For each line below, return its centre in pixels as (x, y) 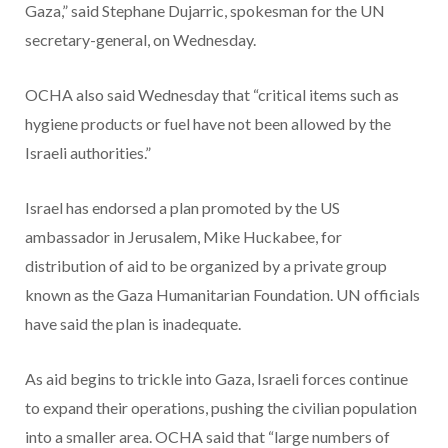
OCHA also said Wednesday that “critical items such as (212, 95)
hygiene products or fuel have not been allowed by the (208, 124)
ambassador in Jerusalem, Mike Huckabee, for (183, 237)
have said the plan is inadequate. (133, 324)
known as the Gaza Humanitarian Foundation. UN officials (222, 295)
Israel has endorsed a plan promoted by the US (182, 208)
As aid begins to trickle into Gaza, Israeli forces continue (216, 379)
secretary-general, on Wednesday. (140, 40)
